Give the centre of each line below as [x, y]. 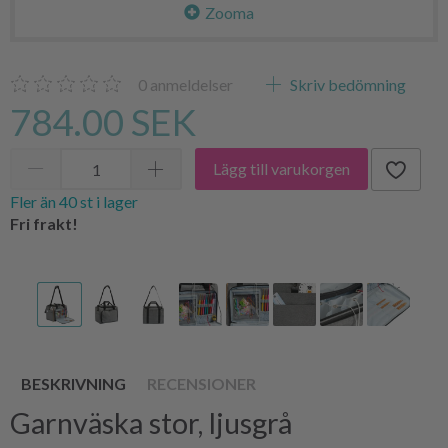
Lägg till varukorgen [281, 169]
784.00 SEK [103, 121]
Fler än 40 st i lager [74, 201]
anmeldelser [190, 84]
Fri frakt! [44, 223]
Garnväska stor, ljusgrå [151, 422]
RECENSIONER [201, 383]
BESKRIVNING [73, 383]
